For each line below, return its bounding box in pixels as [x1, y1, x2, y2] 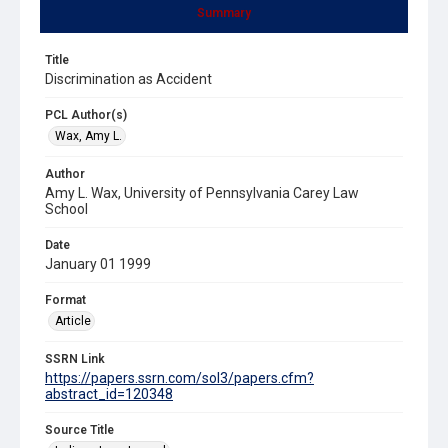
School [45, 200, 88, 217]
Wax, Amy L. [55, 128, 122, 143]
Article [55, 313, 91, 328]
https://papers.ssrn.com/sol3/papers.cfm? [45, 369, 314, 386]
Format [45, 292, 86, 307]
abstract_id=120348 [45, 385, 173, 402]
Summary [197, 5, 251, 20]
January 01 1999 [45, 255, 151, 272]
